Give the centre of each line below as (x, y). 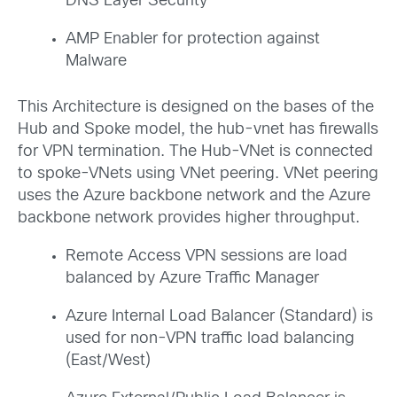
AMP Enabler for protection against (193, 40)
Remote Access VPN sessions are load (206, 257)
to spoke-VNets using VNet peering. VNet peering (198, 175)
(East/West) (108, 362)
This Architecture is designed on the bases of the (196, 108)
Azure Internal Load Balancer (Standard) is (219, 317)
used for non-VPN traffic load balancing (210, 339)
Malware (96, 62)
